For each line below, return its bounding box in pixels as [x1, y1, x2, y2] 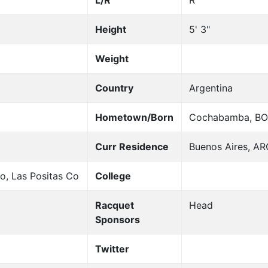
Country [95, 82, 133, 95]
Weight [95, 53, 129, 65]
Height [95, 23, 126, 36]
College [95, 170, 131, 182]
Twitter [95, 243, 129, 255]
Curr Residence [95, 141, 169, 153]
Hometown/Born [95, 111, 173, 124]
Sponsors [95, 214, 140, 226]
